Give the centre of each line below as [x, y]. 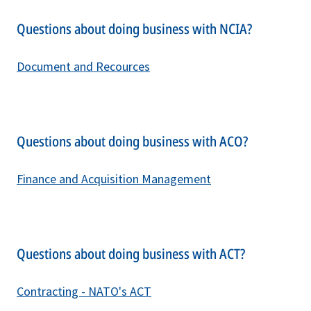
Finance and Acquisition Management [114, 178]
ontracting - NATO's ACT [87, 291]
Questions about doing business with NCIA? [134, 28]
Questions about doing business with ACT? [131, 253]
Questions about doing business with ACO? [132, 141]
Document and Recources [83, 66]
